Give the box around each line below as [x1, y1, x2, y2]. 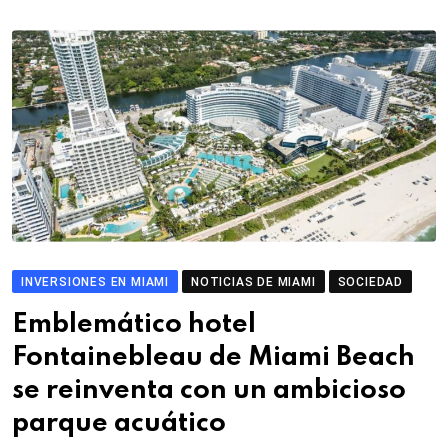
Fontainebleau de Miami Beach [12, 344, 415, 371]
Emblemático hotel [12, 311, 256, 338]
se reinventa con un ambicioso [12, 377, 406, 404]
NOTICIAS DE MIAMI [191, 275, 316, 289]
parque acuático [12, 410, 226, 437]
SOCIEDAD [337, 275, 404, 289]
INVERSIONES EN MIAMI [21, 275, 169, 289]
